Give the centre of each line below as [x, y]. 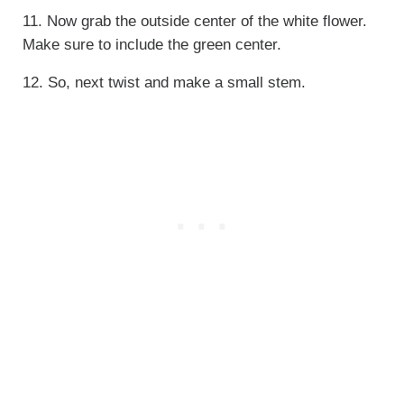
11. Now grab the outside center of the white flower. [194, 21]
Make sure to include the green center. [151, 44]
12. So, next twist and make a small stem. [164, 82]
